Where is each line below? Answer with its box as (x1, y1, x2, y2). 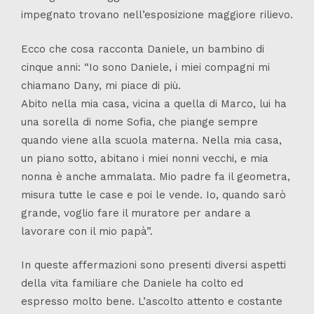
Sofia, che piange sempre (127, 115, 258, 128)
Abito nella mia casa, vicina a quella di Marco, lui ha (21, 97, 287, 110)
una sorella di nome (21, 115, 127, 128)
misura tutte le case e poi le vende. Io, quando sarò (21, 188, 286, 201)
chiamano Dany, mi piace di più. (21, 78, 181, 92)
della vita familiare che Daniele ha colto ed (21, 277, 243, 290)
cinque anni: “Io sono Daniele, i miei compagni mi (21, 60, 270, 74)
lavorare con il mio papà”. (21, 224, 153, 238)
